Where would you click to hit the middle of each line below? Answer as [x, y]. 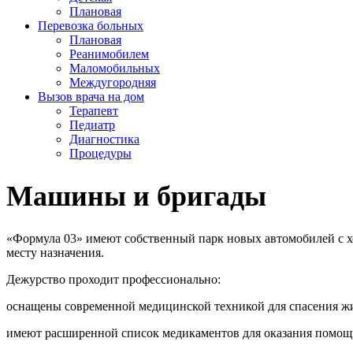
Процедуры [100, 153]
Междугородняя [113, 82]
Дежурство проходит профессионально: [113, 280]
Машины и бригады [136, 197]
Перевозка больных [91, 26]
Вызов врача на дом [91, 97]
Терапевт [94, 111]
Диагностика [104, 139]
